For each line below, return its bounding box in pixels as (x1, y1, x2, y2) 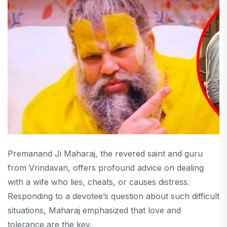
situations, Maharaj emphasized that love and (8, 205, 181, 216)
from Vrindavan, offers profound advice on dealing (8, 163, 204, 173)
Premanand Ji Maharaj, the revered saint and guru (8, 148, 203, 159)
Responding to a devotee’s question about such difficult (8, 191, 219, 202)
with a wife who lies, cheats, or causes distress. (8, 177, 190, 187)
